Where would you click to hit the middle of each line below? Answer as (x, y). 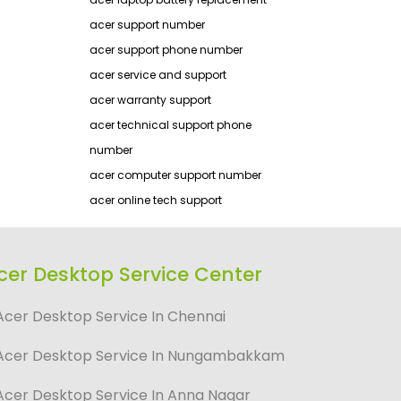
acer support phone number (166, 50)
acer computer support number (175, 175)
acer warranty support (150, 100)
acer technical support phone (171, 125)
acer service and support (158, 75)
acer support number (147, 25)
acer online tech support (156, 200)
